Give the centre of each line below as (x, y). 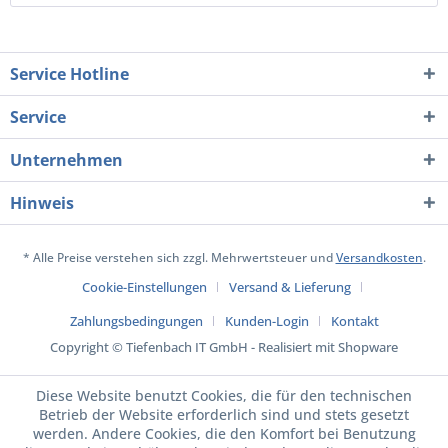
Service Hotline (69, 73)
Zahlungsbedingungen (136, 320)
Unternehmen (66, 159)
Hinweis (42, 202)
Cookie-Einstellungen (144, 286)
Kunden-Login (266, 320)
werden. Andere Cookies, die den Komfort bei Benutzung (224, 433)
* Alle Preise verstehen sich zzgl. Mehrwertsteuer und (179, 257)
